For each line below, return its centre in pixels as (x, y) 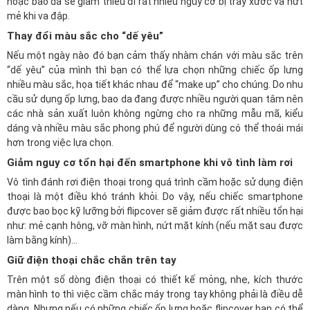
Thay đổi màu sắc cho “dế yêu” (85, 36)
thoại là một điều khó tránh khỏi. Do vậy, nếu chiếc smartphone (155, 197)
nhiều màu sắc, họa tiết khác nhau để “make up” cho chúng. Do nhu (155, 84)
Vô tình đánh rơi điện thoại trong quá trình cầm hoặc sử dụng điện (155, 182)
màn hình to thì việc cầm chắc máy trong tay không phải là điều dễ (155, 294)
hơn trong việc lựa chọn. (60, 143)
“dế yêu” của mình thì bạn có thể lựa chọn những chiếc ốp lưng (155, 70)
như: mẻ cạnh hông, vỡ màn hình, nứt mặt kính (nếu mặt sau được (155, 226)
